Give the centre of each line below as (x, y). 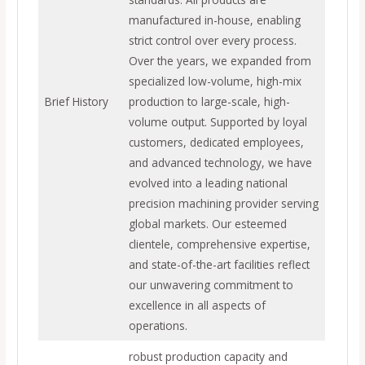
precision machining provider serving (223, 203)
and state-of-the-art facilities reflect (219, 264)
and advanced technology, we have (220, 162)
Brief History (76, 101)
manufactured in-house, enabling (214, 20)
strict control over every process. (212, 40)
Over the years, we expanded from (220, 60)
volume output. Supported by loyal (218, 121)
